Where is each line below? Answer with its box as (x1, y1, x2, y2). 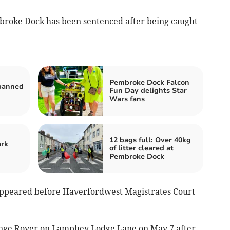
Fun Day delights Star (109, 85, 187, 95)
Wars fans (109, 93, 145, 104)
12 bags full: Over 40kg (109, 135, 191, 145)
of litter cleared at (109, 143, 174, 153)
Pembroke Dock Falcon (109, 77, 189, 87)
